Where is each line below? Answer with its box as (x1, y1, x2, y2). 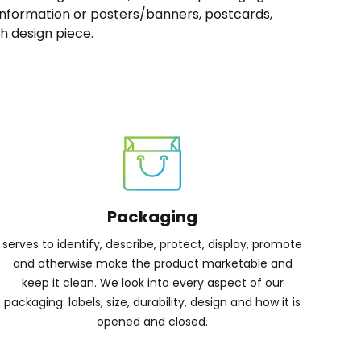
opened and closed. (97, 313, 209, 330)
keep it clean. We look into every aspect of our (21, 275, 284, 291)
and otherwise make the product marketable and (12, 255, 293, 272)
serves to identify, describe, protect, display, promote (2, 236, 303, 252)
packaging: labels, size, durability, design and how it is (4, 294, 301, 310)
